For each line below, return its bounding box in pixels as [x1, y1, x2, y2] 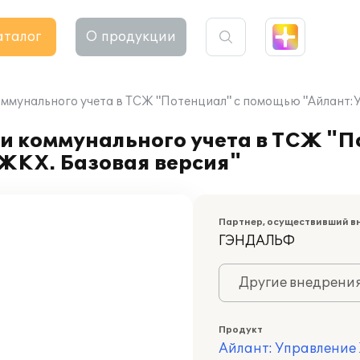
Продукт [219, 325, 263, 335]
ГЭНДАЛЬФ [219, 233, 295, 249]
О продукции [86, 29, 176, 45]
